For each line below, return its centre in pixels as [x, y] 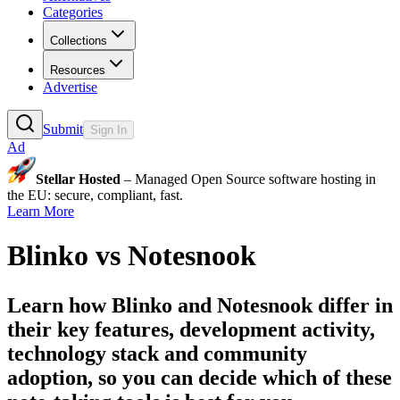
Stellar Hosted [78, 179]
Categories [73, 12]
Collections [79, 41]
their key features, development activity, [191, 329]
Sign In [108, 130]
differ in [353, 305]
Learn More [41, 212]
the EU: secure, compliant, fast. [95, 196]
